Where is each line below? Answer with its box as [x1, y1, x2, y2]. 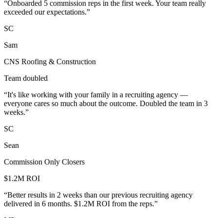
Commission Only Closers [4, 158, 85, 166]
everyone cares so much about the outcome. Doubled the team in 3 [4, 99, 208, 108]
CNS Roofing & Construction [4, 57, 96, 66]
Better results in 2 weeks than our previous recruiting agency [7, 191, 193, 200]
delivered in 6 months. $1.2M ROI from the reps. [4, 200, 154, 208]
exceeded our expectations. [4, 8, 87, 17]
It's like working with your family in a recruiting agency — [7, 91, 188, 99]
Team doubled [4, 74, 48, 83]
